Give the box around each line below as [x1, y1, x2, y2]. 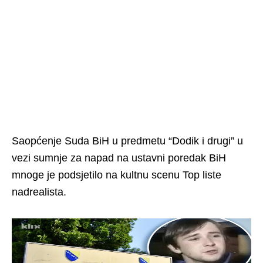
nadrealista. [12, 186, 66, 198]
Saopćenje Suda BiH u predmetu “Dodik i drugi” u [12, 134, 243, 147]
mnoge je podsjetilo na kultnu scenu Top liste [12, 168, 221, 181]
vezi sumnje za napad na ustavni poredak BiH [12, 151, 226, 164]
